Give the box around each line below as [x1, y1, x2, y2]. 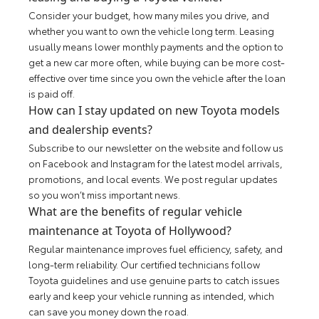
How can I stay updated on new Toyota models [28, 103, 281, 119]
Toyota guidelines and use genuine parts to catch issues [28, 273, 281, 287]
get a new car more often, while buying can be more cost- [28, 56, 286, 69]
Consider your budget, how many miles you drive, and [28, 9, 270, 22]
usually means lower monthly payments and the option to [28, 40, 284, 53]
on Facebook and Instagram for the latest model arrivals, [28, 157, 283, 170]
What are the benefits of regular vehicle [28, 204, 243, 220]
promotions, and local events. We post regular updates [28, 172, 278, 186]
